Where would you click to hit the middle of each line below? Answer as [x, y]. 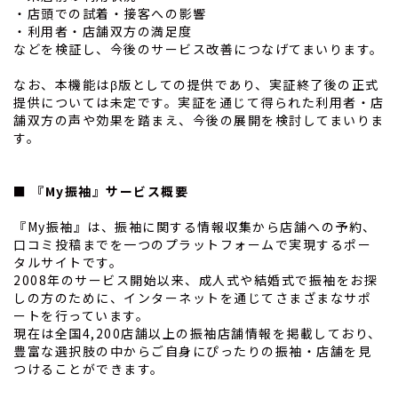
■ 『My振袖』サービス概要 [101, 191]
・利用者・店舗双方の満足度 [103, 32]
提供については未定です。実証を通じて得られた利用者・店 [199, 103]
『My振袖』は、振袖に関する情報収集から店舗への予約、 [195, 227]
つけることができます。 [89, 369]
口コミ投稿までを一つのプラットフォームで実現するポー [192, 245]
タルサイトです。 [68, 263]
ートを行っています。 [81, 316]
